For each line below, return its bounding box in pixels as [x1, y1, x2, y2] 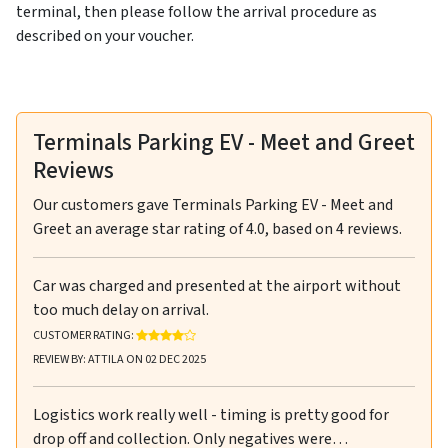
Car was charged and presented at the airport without [33, 275, 401, 298]
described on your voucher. [16, 25, 194, 48]
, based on [265, 218, 336, 241]
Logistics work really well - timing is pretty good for [33, 404, 389, 427]
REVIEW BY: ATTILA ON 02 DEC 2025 [33, 351, 206, 369]
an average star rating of [72, 218, 246, 241]
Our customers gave [33, 194, 172, 217]
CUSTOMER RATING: [33, 327, 136, 345]
